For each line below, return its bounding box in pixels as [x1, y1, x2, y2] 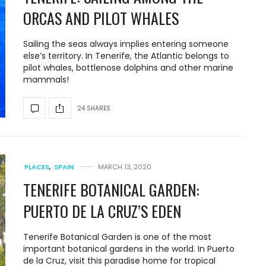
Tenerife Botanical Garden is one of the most [23, 230, 211, 243]
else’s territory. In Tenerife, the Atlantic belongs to [23, 50, 229, 62]
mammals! [23, 74, 69, 85]
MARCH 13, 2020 [98, 161, 151, 172]
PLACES [24, 161, 49, 172]
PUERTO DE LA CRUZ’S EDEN [23, 199, 181, 223]
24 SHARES [77, 103, 110, 113]
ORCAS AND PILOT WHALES [23, 7, 179, 30]
